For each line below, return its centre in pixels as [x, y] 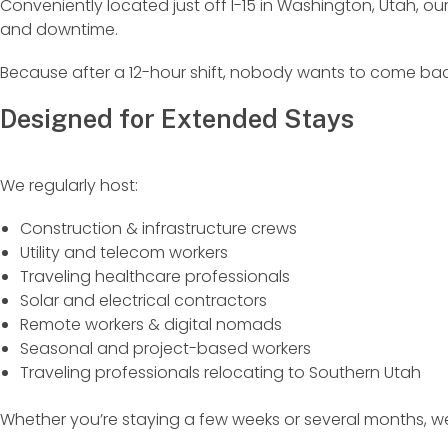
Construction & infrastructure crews [158, 229]
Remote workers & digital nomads [151, 325]
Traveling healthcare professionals [155, 277]
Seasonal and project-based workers [165, 349]
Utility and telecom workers [124, 253]
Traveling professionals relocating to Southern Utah [220, 373]
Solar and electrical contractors [143, 301]
